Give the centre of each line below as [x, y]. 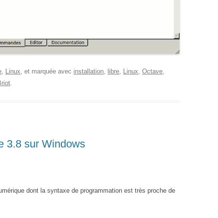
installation [89, 72]
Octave [152, 72]
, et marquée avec [47, 72]
